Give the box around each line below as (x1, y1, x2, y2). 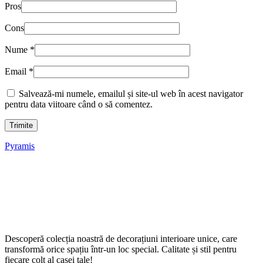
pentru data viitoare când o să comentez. (5, 99, 153, 109)
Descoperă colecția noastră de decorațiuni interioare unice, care (5, 233, 237, 244)
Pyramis (5, 140, 35, 151)
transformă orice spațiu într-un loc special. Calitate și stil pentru (5, 244, 237, 254)
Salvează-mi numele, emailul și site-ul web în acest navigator (19, 88, 243, 99)
